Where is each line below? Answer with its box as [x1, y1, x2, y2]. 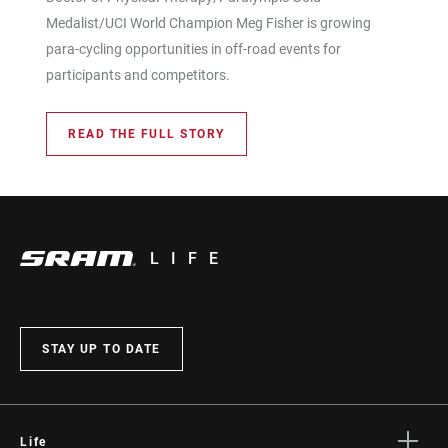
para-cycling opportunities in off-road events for [46, 40, 341, 57]
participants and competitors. [46, 66, 230, 83]
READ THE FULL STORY [68, 126, 225, 141]
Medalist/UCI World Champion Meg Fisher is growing [46, 14, 371, 31]
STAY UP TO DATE [42, 341, 161, 356]
